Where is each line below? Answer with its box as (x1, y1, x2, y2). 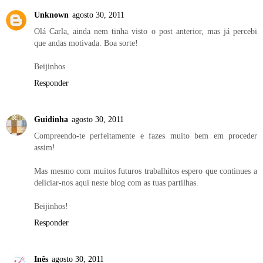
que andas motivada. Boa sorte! (34, 38, 138, 48)
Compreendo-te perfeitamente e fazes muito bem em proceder (34, 130, 257, 140)
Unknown (34, 9, 69, 19)
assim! (34, 142, 55, 152)
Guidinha (34, 114, 68, 124)
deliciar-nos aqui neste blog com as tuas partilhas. (34, 177, 198, 187)
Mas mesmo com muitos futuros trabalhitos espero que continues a (34, 166, 257, 176)
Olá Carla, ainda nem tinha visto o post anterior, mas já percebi (34, 26, 257, 36)
